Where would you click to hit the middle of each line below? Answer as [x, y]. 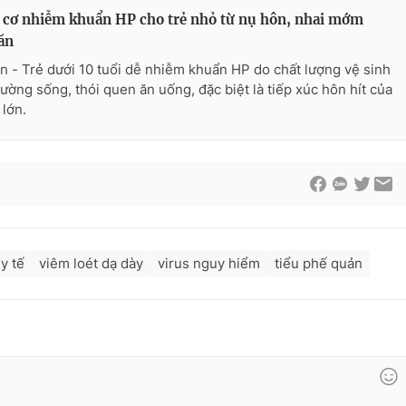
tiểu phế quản [319, 264]
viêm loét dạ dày [91, 264]
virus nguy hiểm [209, 264]
